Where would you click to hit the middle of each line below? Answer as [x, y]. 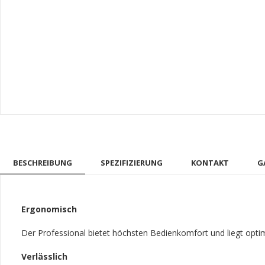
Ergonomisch [49, 209]
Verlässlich [44, 256]
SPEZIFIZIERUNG [132, 163]
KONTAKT [210, 163]
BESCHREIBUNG [43, 163]
